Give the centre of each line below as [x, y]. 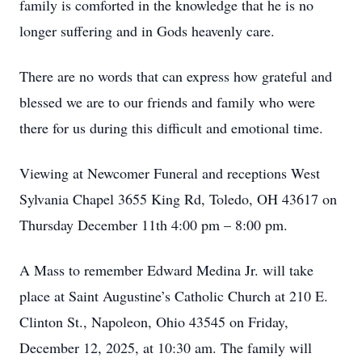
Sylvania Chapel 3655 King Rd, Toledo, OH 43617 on [178, 199]
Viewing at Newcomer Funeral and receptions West [170, 173]
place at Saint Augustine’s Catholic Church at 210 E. [174, 296]
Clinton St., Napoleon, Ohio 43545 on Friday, [154, 322]
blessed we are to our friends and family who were [167, 102]
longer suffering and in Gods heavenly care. [147, 31]
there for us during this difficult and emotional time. [171, 128]
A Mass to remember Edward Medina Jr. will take [166, 270]
